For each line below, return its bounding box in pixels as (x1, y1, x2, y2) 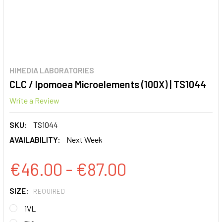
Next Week (66, 134, 103, 144)
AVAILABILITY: (9, 134, 60, 144)
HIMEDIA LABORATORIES (9, 65, 94, 75)
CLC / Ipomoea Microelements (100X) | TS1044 (9, 78, 206, 90)
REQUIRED (33, 187, 65, 196)
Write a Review (9, 95, 59, 105)
